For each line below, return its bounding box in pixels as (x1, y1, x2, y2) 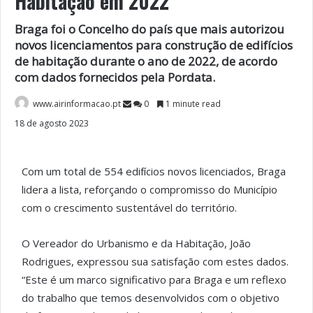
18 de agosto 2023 (15, 117, 89, 129)
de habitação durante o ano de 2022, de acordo (15, 52, 277, 69)
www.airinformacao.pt (33, 97, 121, 110)
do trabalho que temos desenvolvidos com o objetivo (22, 290, 279, 305)
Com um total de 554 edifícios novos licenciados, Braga (22, 163, 286, 178)
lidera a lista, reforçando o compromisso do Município (22, 182, 277, 196)
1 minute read (163, 97, 221, 110)
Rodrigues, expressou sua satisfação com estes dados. (22, 254, 289, 268)
